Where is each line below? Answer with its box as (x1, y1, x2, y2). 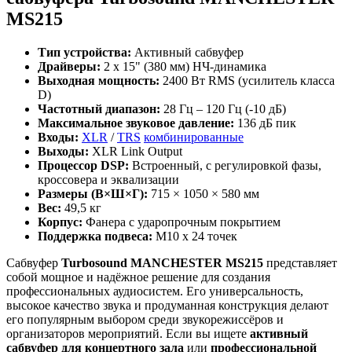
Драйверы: (38, 60, 101, 74)
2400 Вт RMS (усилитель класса (159, 74, 335, 88)
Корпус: (38, 215, 82, 229)
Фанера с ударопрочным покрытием (82, 215, 280, 229)
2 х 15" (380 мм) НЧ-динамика (101, 60, 266, 74)
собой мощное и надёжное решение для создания (6, 270, 270, 284)
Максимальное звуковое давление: (38, 116, 234, 130)
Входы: (38, 130, 79, 145)
